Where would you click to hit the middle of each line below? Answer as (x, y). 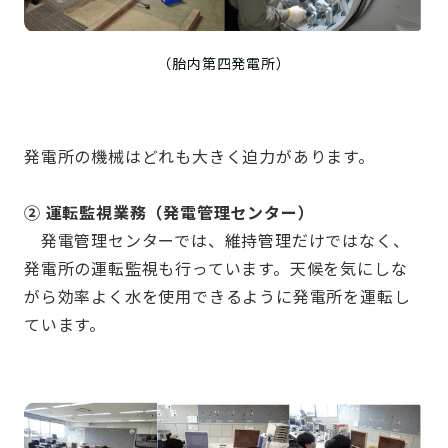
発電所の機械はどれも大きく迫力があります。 (199, 156)
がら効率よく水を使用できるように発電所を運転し (217, 296)
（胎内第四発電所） (224, 63)
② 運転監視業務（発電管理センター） (169, 212)
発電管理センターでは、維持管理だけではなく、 (217, 240)
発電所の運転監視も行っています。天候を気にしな (216, 268)
